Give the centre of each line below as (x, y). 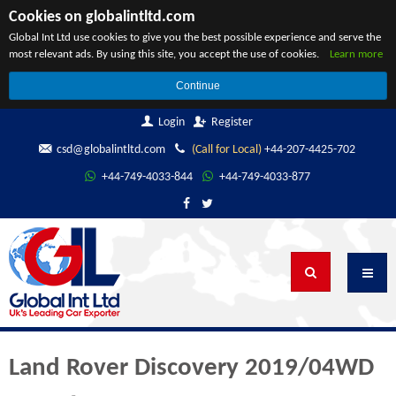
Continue (198, 86)
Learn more (356, 54)
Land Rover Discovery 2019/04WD (191, 368)
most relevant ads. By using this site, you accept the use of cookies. (169, 54)
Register (232, 122)
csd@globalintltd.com (110, 150)
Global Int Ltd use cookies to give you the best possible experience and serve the (195, 38)
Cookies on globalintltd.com (102, 17)
